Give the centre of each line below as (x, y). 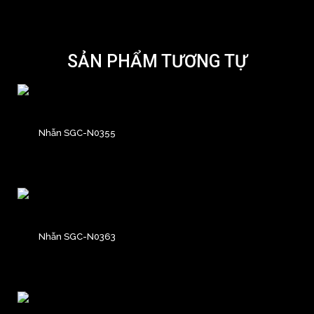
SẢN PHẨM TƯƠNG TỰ (157, 61)
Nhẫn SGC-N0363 (77, 236)
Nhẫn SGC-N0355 (77, 132)
